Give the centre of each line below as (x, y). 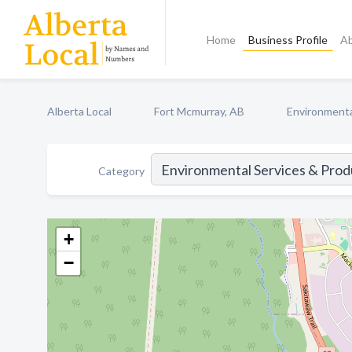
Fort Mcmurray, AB (199, 111)
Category (121, 170)
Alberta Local (79, 111)
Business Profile (288, 40)
